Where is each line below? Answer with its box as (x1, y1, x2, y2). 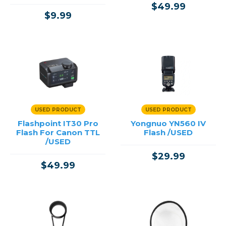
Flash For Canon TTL (16, 128, 100, 137)
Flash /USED (144, 128, 193, 137)
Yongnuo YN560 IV (131, 119, 206, 128)
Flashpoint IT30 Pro (17, 119, 98, 128)
